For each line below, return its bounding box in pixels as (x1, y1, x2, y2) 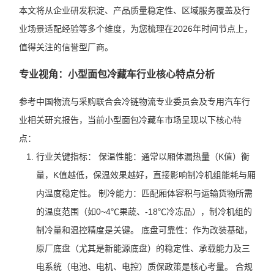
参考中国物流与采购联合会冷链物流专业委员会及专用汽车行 (18, 97, 250, 106)
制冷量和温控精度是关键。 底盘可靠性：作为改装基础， (35, 225, 253, 235)
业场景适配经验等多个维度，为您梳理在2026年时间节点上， (18, 24, 253, 34)
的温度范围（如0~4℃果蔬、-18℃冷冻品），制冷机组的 (35, 207, 252, 217)
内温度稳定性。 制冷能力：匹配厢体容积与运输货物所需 (35, 188, 253, 198)
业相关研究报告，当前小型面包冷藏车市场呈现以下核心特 (18, 115, 242, 125)
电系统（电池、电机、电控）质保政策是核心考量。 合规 (35, 262, 253, 272)
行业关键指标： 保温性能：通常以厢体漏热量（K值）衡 (35, 152, 250, 161)
